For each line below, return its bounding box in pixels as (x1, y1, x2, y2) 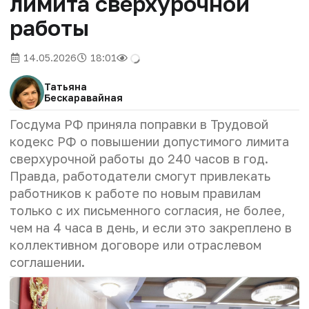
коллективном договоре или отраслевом (10, 237, 261, 252)
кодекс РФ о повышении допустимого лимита (10, 133, 289, 149)
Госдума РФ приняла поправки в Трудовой (10, 116, 268, 132)
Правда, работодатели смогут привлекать (10, 168, 270, 183)
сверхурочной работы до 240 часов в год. (10, 150, 268, 166)
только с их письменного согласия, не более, (10, 202, 285, 218)
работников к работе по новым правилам (10, 185, 261, 201)
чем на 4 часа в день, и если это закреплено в (10, 219, 292, 235)
